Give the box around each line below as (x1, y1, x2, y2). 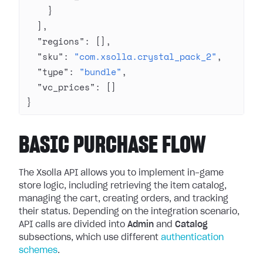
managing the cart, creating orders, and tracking (19, 195, 228, 203)
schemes (19, 247, 58, 255)
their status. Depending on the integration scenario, (19, 208, 240, 216)
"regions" (26, 35, 85, 48)
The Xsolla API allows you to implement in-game (19, 169, 224, 177)
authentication (161, 234, 224, 242)
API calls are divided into (19, 221, 127, 229)
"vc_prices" (26, 80, 95, 93)
